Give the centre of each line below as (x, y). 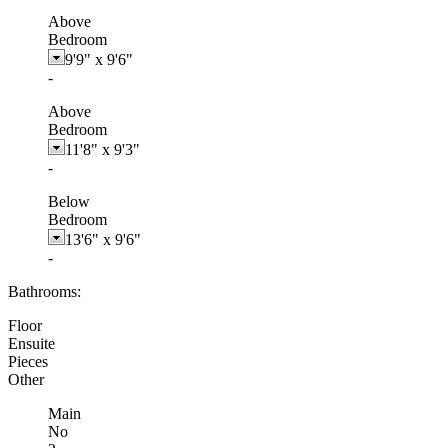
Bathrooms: (44, 291)
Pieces (28, 361)
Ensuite (31, 343)
